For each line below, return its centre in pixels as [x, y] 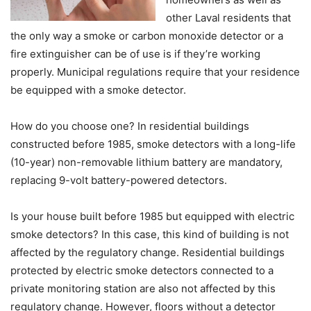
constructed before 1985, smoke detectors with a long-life [153, 144]
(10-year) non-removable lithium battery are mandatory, [146, 162]
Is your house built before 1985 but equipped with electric [152, 216]
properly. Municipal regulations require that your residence [155, 72]
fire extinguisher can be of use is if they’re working [135, 54]
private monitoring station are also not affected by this [143, 288]
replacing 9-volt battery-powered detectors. [119, 180]
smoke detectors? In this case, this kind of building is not [150, 234]
